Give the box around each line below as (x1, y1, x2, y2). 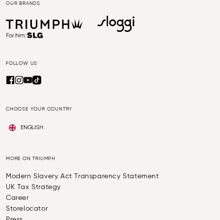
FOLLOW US (6, 61, 38, 66)
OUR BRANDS (6, 1, 40, 6)
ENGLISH (21, 125, 43, 131)
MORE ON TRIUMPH (6, 156, 55, 162)
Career (6, 194, 29, 202)
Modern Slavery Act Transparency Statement (6, 173, 159, 180)
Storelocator (6, 205, 48, 213)
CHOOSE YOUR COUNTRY (6, 107, 73, 112)
